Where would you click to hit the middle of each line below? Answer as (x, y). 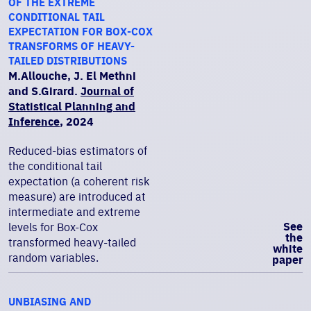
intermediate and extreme (74, 212)
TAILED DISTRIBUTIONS (68, 61)
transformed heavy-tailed (72, 242)
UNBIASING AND (50, 302)
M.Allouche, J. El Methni (72, 76)
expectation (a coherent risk (79, 181)
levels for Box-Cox (53, 227)
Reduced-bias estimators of (78, 151)
